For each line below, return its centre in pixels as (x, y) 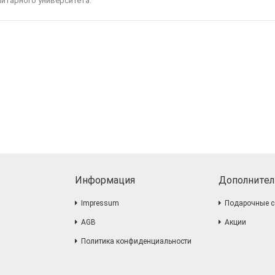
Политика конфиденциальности (136, 241)
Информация (105, 180)
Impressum (100, 203)
